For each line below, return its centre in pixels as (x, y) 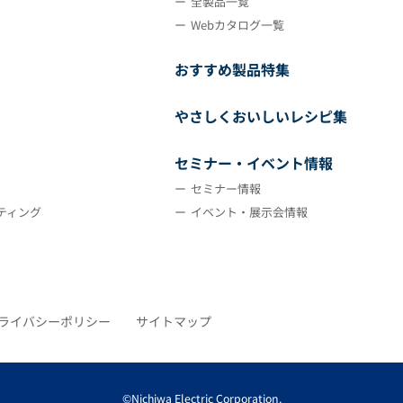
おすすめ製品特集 (232, 70)
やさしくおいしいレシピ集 (261, 116)
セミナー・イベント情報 (254, 163)
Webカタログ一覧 (237, 25)
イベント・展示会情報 (249, 212)
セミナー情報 (226, 189)
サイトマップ (174, 322)
